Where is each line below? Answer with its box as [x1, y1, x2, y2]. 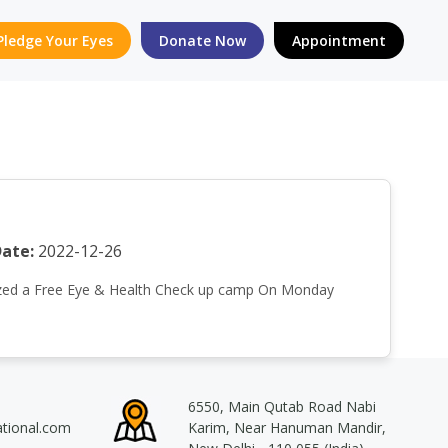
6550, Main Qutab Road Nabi [187, 397, 376, 416]
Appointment [292, 31, 386, 50]
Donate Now [159, 31, 246, 50]
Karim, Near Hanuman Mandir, [187, 418, 386, 437]
